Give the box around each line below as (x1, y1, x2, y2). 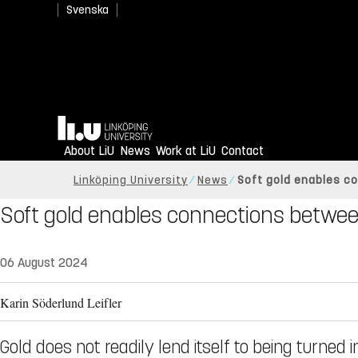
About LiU (64, 143, 114, 159)
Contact (221, 143, 264, 159)
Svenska (66, 3, 109, 17)
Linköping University (74, 173, 188, 188)
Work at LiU (156, 143, 216, 159)
